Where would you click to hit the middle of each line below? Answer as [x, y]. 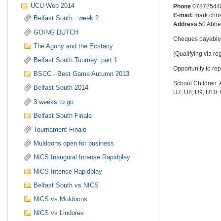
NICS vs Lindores [59, 213]
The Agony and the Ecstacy [74, 46]
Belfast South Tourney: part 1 [76, 60]
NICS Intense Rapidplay [68, 171]
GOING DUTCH [56, 32]
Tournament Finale [60, 129]
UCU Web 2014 [52, 6]
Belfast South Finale [63, 115]
